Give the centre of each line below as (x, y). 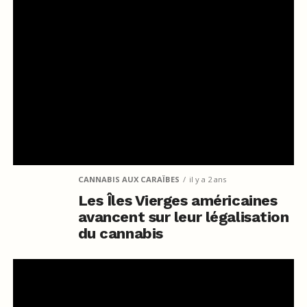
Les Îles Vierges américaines (177, 200)
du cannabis (120, 233)
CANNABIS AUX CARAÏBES (128, 179)
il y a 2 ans (207, 179)
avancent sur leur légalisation (183, 217)
